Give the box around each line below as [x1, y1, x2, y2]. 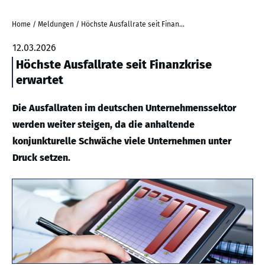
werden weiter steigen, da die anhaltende [12, 119, 195, 130]
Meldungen [38, 20, 74, 28]
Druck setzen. [12, 152, 70, 163]
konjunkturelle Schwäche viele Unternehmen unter [12, 135, 231, 147]
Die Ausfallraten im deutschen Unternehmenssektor [12, 102, 236, 114]
